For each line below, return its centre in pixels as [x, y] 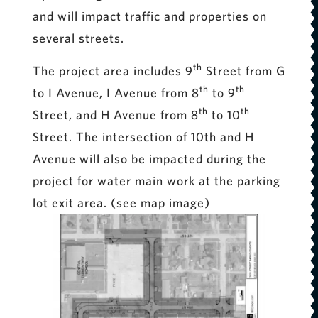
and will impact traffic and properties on [149, 16]
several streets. [78, 38]
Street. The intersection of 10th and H [143, 136]
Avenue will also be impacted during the [149, 158]
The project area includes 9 [113, 70]
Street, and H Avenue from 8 [115, 114]
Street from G [243, 70]
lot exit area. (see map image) [121, 202]
